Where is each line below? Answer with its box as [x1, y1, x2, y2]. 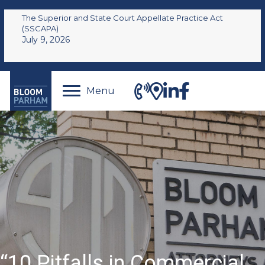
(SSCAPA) [21, 23, 59, 33]
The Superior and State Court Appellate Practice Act [21, 12, 223, 22]
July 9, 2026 [21, 34, 70, 45]
